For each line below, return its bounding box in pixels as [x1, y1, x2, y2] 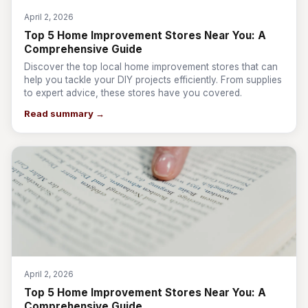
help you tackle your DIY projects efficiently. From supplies [24, 74, 282, 85]
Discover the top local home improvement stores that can [24, 61, 278, 72]
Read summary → [24, 108, 104, 119]
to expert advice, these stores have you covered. [24, 87, 242, 98]
